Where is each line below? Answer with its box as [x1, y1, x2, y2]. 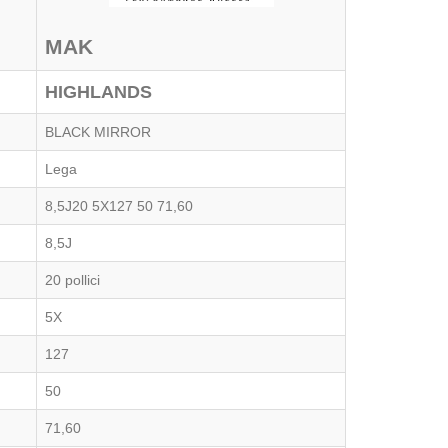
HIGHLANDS [45, 82, 152, 102]
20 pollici [45, 272, 100, 288]
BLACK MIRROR [45, 124, 151, 140]
